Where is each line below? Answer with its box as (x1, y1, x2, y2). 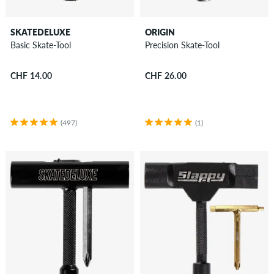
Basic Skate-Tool (10, 40, 72, 51)
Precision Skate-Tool (144, 40, 220, 51)
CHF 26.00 (144, 70, 187, 81)
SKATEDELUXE (10, 27, 70, 38)
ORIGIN (144, 27, 175, 38)
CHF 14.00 (10, 70, 53, 81)
